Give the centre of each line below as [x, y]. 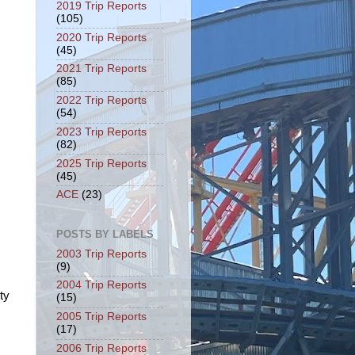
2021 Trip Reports [101, 69]
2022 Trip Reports [101, 101]
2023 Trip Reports [101, 132]
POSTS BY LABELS [105, 234]
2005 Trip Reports [101, 317]
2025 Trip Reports [101, 163]
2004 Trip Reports [101, 285]
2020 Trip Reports [101, 37]
